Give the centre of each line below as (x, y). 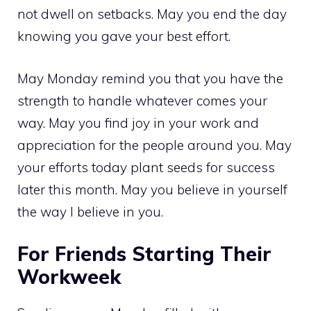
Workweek (69, 277)
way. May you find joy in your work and (138, 123)
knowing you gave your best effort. (124, 36)
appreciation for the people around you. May (154, 145)
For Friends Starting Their (144, 254)
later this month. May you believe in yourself (152, 189)
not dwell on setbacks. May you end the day (152, 14)
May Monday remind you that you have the (150, 78)
